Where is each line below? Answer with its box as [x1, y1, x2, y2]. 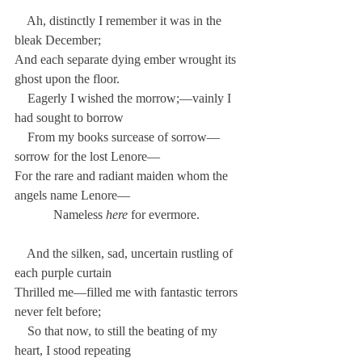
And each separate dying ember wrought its [15, 53, 239, 66]
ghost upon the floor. [15, 72, 120, 86]
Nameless [15, 208, 106, 221]
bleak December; [15, 33, 101, 47]
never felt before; [15, 305, 101, 318]
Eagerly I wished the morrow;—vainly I [15, 91, 234, 105]
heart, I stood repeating [15, 343, 131, 357]
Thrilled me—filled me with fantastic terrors [15, 285, 241, 299]
